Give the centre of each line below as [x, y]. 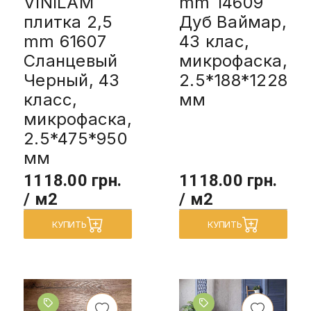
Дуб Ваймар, [233, 22]
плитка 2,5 [68, 22]
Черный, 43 [72, 80]
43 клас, [214, 41]
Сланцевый [71, 60]
